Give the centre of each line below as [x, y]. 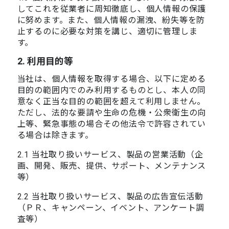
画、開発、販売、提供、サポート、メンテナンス [112, 166]
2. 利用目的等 [45, 61]
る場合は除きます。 [55, 135]
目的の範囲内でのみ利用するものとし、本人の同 [112, 90]
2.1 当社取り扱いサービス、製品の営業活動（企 [110, 154]
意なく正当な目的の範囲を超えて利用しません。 [111, 101]
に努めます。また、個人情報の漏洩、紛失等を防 [111, 20]
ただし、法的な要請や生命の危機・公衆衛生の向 [112, 112]
